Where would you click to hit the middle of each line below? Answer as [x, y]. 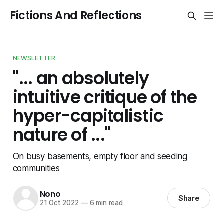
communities [36, 168]
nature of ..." [62, 135]
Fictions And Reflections [76, 16]
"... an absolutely [81, 78]
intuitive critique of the [105, 97]
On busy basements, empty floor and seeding [100, 156]
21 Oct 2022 [59, 203]
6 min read [105, 203]
